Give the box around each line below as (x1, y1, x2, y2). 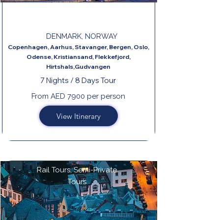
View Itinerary (56, 111, 101, 121)
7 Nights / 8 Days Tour (40, 76, 116, 85)
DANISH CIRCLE (50, 10, 100, 18)
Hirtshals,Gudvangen (46, 63, 110, 70)
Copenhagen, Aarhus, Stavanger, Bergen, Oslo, (7, 43, 149, 51)
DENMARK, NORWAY (46, 32, 117, 41)
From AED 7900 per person (31, 92, 125, 101)
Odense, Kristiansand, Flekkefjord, (26, 53, 131, 60)
